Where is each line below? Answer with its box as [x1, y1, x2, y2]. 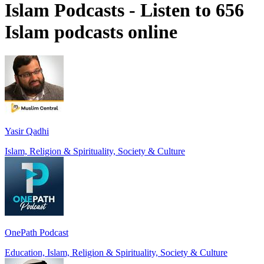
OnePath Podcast [5, 227, 68, 238]
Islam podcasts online [5, 21, 177, 42]
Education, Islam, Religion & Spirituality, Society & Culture [5, 247, 227, 258]
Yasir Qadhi [5, 126, 49, 137]
